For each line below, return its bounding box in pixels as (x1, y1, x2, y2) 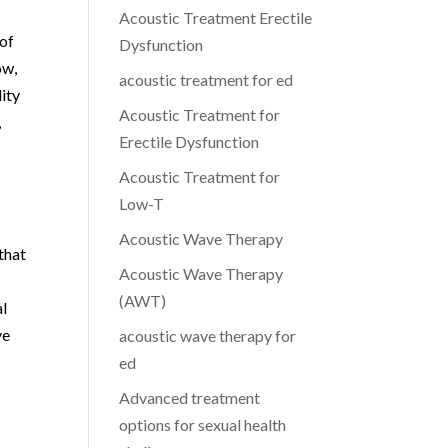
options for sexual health (119, 415, 287, 434)
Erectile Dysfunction (119, 132, 260, 151)
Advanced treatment (119, 388, 261, 407)
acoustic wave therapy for (119, 326, 297, 345)
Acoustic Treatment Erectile (119, 8, 313, 27)
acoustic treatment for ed (119, 70, 294, 89)
